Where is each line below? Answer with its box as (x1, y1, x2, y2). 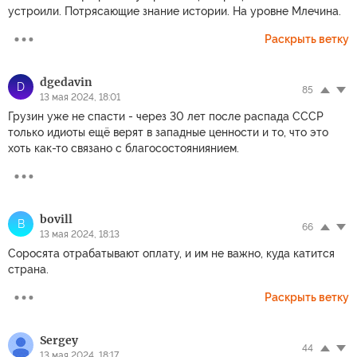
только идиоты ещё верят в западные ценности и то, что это (8, 126, 328, 139)
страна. (8, 263, 49, 276)
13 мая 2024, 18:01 (40, 92, 120, 103)
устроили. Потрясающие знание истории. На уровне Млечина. (8, 5, 341, 18)
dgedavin (40, 75, 92, 89)
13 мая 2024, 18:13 (40, 229, 120, 240)
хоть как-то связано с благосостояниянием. (8, 142, 239, 155)
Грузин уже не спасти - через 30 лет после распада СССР (8, 110, 324, 123)
